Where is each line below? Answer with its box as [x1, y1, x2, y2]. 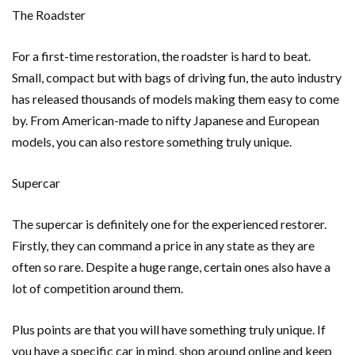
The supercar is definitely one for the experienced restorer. [12, 216, 326, 231]
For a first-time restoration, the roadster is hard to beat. [12, 48, 311, 63]
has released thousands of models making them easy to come [12, 91, 339, 106]
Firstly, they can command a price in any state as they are [12, 238, 315, 253]
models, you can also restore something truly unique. [12, 134, 294, 149]
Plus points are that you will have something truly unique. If [12, 322, 326, 337]
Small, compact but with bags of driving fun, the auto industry [12, 70, 342, 85]
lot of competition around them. [12, 281, 185, 296]
